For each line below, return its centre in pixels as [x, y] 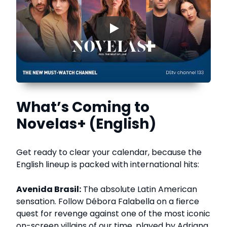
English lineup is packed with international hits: [108, 165]
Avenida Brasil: [49, 190]
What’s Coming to [83, 107]
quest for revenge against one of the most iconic [113, 214]
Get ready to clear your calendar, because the [109, 153]
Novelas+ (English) [86, 124]
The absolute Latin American [139, 190]
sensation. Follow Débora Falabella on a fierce [108, 202]
